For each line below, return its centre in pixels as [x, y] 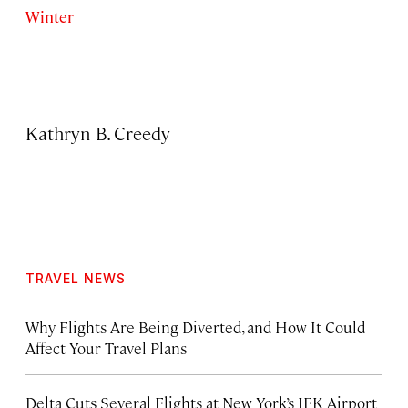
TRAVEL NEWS [76, 278]
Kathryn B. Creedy [98, 132]
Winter [50, 16]
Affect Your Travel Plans [106, 347]
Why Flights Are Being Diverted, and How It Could [195, 326]
